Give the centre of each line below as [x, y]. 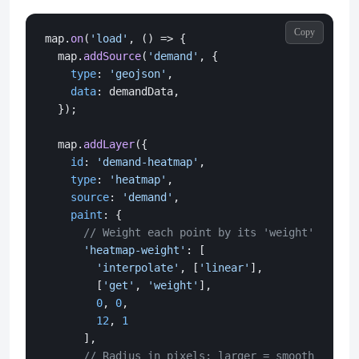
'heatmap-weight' [135, 250]
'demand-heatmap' [147, 161]
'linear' [224, 267]
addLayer [109, 144]
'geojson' [138, 73]
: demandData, [138, 91]
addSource [112, 56]
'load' [109, 38]
